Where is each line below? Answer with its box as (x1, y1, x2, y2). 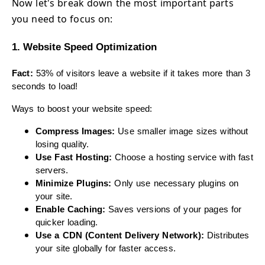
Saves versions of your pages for (105, 205, 242, 215)
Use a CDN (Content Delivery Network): (35, 231, 204, 241)
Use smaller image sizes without (115, 127, 248, 137)
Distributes (203, 231, 250, 241)
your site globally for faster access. (35, 244, 176, 254)
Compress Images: (35, 127, 115, 137)
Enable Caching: (35, 205, 106, 215)
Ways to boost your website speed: (12, 104, 153, 114)
